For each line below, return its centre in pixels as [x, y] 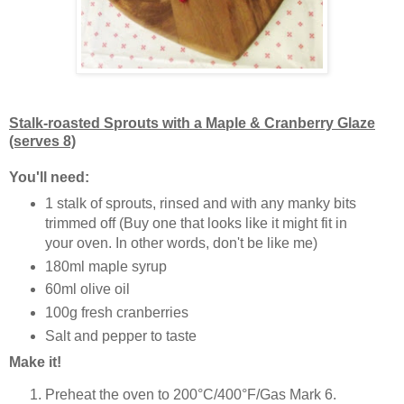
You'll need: [49, 177]
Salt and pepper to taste [120, 336]
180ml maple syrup [106, 266]
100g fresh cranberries [116, 313]
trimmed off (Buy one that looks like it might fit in [196, 223]
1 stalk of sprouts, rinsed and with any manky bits [200, 203]
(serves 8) [42, 141]
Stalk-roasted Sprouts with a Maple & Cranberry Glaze [192, 123]
